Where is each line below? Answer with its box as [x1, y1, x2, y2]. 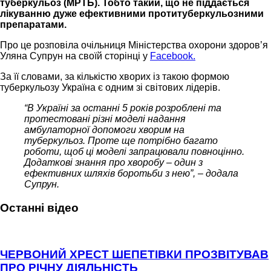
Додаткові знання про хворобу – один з [24, 157, 203, 168]
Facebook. [150, 51, 195, 62]
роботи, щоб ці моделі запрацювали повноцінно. [24, 146, 244, 157]
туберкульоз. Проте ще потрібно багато [24, 135, 218, 146]
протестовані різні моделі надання [24, 114, 186, 125]
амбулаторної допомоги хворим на [24, 125, 184, 135]
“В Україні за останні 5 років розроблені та [24, 103, 221, 114]
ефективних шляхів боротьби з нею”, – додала [24, 168, 238, 179]
